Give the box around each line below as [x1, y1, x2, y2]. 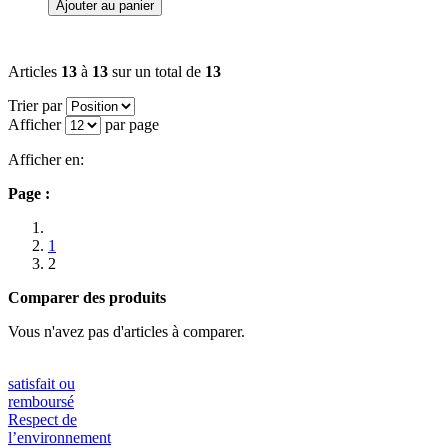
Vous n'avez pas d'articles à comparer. [8, 322, 245, 340]
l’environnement [8, 428, 111, 446]
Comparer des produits [8, 288, 166, 306]
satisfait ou [8, 374, 75, 392]
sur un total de [108, 62, 205, 80]
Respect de [8, 410, 77, 428]
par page [101, 115, 159, 133]
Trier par [8, 96, 62, 114]
